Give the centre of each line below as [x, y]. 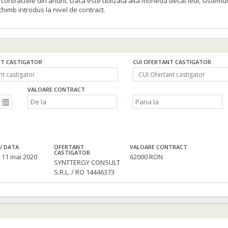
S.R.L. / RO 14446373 [84, 172]
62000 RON [147, 157]
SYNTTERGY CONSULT [87, 163]
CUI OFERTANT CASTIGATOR [172, 62]
